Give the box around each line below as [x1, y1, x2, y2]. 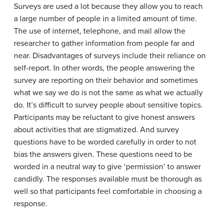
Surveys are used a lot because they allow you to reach [14, 1, 203, 11]
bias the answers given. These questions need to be [14, 149, 192, 159]
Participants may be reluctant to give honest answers [14, 112, 195, 122]
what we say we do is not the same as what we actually [14, 88, 203, 98]
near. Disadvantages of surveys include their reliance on [14, 51, 206, 61]
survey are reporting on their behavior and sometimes [14, 75, 198, 85]
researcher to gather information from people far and [14, 38, 194, 48]
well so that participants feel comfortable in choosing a [14, 186, 202, 196]
